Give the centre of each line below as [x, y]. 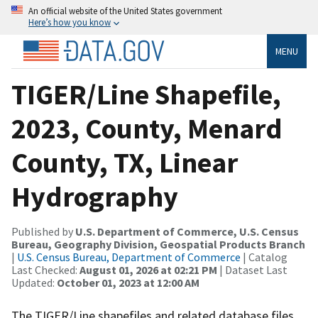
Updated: [34, 282]
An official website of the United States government [125, 11]
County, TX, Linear [125, 162]
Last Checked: [45, 269]
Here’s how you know [70, 22]
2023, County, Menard [147, 128]
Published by [43, 231]
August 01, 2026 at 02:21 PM [148, 269]
